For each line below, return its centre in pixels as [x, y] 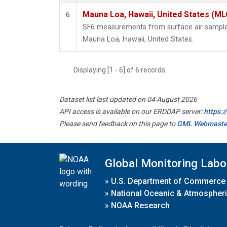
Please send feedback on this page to [118, 124]
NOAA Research [140, 205]
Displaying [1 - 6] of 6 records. [123, 70]
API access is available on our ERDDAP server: [131, 112]
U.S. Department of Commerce [168, 181]
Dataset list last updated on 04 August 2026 [128, 100]
